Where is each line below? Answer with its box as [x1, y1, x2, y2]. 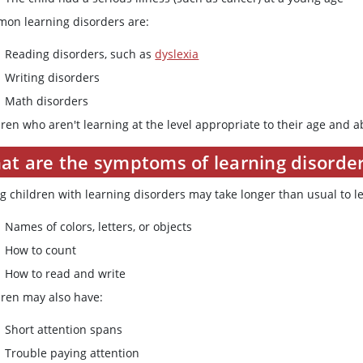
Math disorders [5, 93, 89, 109]
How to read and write [5, 266, 126, 282]
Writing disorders [5, 70, 100, 86]
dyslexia [155, 46, 199, 62]
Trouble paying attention [5, 345, 140, 361]
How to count [5, 242, 77, 258]
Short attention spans [5, 322, 123, 338]
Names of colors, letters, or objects [5, 219, 193, 235]
